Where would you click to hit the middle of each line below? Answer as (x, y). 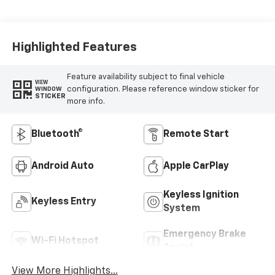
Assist (179, 248)
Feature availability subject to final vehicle (145, 77)
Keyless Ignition (201, 196)
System (182, 209)
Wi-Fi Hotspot (65, 242)
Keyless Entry (64, 202)
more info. (86, 101)
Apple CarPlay (196, 167)
